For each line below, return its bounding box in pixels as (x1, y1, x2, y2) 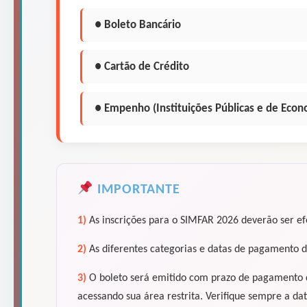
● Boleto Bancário (95, 19, 181, 31)
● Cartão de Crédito (95, 60, 189, 73)
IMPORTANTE (93, 182, 180, 197)
